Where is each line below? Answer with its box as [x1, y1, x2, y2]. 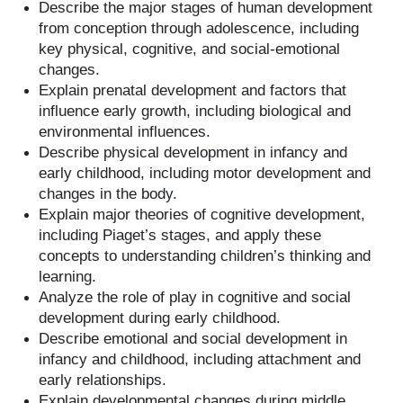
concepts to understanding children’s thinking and [39, 247, 372, 264]
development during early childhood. [39, 309, 282, 327]
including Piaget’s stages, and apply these [39, 227, 322, 244]
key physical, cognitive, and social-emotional [39, 40, 341, 58]
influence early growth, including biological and [39, 103, 352, 120]
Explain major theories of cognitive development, [39, 206, 366, 223]
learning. [39, 268, 97, 285]
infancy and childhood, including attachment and [39, 351, 362, 368]
